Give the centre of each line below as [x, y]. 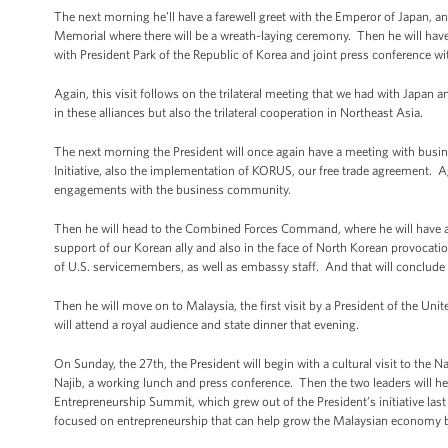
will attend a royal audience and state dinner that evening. [206, 324]
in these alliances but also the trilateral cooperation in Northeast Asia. [238, 112]
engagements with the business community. [172, 189]
